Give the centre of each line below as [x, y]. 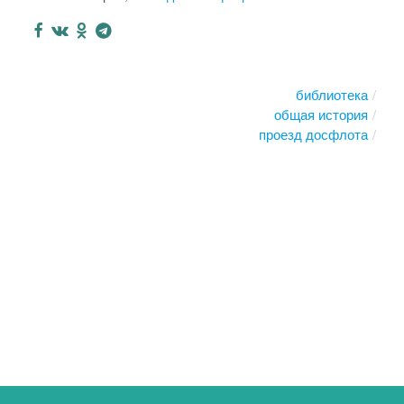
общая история [321, 114]
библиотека [331, 94]
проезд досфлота [313, 133]
